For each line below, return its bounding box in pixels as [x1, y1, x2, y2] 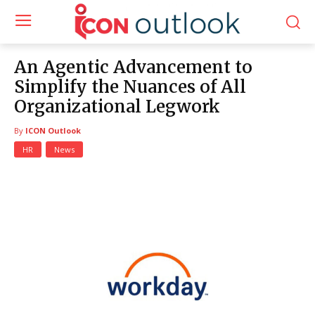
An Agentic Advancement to [14, 56, 252, 78]
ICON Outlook [25, 124, 81, 136]
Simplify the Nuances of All [14, 75, 246, 98]
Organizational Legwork [14, 95, 220, 117]
